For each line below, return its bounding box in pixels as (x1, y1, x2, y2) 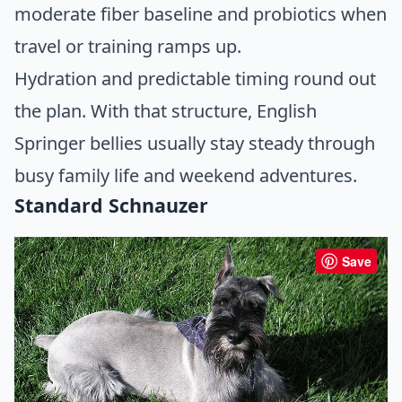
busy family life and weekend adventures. (14, 162, 357, 188)
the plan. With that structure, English (14, 98, 317, 123)
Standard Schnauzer (14, 191, 208, 218)
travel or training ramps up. (14, 33, 241, 58)
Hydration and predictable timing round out (14, 66, 376, 91)
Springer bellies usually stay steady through (14, 130, 375, 155)
